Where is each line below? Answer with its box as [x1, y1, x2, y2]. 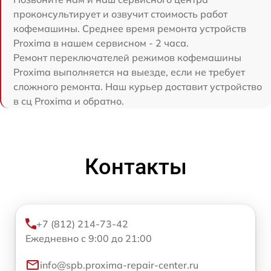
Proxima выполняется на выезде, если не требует [13, 65, 245, 78]
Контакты [84, 154, 187, 180]
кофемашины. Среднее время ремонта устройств [13, 22, 246, 34]
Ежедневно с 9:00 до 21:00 [25, 232, 152, 244]
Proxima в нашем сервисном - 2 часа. [13, 36, 189, 49]
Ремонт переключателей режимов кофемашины [13, 51, 241, 64]
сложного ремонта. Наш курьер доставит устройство [13, 80, 262, 93]
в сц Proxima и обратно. [13, 94, 124, 107]
